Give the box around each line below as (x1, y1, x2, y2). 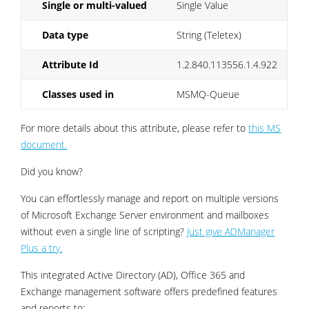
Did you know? (21, 164, 83, 178)
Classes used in (42, 87, 114, 101)
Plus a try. (21, 241, 63, 255)
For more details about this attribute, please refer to (21, 121, 249, 134)
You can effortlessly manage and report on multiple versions (21, 191, 279, 205)
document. (21, 137, 68, 151)
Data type (42, 28, 89, 41)
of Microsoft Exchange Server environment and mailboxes (21, 208, 270, 221)
